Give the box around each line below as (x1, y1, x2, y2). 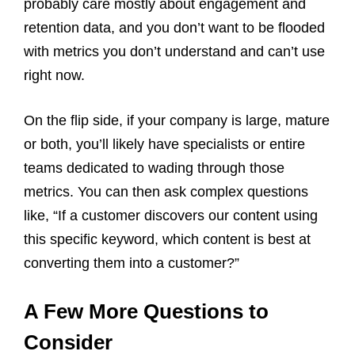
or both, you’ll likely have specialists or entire (24, 136, 305, 152)
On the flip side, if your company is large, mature (24, 112, 330, 128)
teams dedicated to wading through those (24, 159, 284, 176)
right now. (24, 67, 85, 83)
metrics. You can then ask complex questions (24, 183, 308, 200)
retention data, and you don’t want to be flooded (24, 19, 325, 36)
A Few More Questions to (24, 299, 269, 323)
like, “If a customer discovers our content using (24, 207, 318, 223)
